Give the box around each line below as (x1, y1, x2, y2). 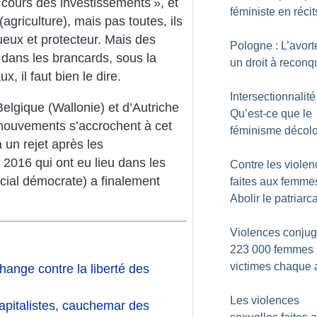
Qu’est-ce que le (230, 108, 312, 120)
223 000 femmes (230, 243, 313, 255)
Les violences (230, 294, 299, 306)
